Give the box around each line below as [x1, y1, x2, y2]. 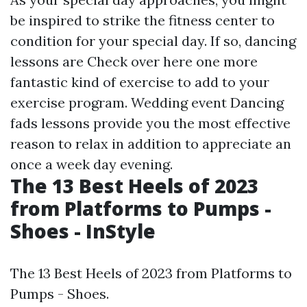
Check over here [87, 53, 193, 70]
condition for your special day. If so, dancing [10, 32, 296, 49]
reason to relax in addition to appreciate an [10, 135, 291, 152]
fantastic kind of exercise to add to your [10, 73, 269, 90]
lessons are [10, 53, 87, 70]
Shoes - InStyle [10, 218, 156, 244]
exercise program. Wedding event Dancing [10, 94, 284, 111]
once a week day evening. [10, 156, 173, 173]
